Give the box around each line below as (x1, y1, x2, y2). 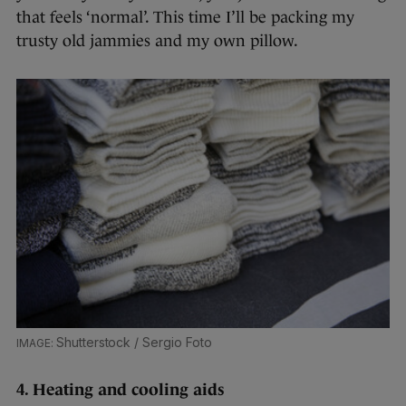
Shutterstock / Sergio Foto (55, 334, 212, 351)
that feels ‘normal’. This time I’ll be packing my (16, 8, 354, 27)
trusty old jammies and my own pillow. (16, 32, 298, 51)
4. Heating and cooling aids (16, 381, 225, 400)
